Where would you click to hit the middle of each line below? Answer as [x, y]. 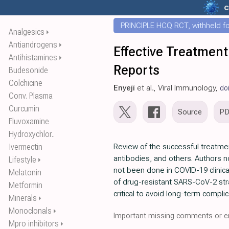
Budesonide [28, 70]
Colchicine [26, 83]
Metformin [26, 185]
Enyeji [124, 88]
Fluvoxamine [29, 121]
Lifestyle [22, 160]
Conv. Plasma [31, 96]
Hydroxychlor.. [32, 134]
